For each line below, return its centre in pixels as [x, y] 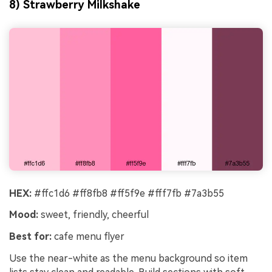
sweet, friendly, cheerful [93, 215]
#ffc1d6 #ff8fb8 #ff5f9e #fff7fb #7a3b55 [128, 193]
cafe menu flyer [88, 237]
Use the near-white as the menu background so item [128, 258]
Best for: [30, 237]
